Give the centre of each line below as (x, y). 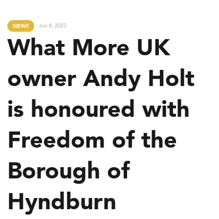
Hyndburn (62, 201)
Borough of (68, 170)
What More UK (89, 47)
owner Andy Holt (101, 78)
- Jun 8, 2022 (50, 25)
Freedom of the (92, 139)
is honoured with (99, 109)
